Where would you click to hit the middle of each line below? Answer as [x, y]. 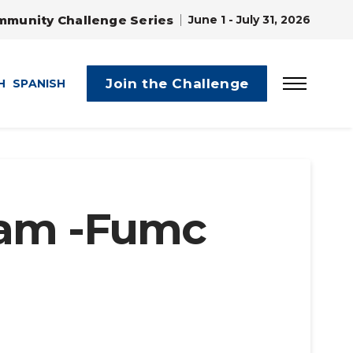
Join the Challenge [177, 83]
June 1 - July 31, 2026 [250, 20]
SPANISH [39, 84]
